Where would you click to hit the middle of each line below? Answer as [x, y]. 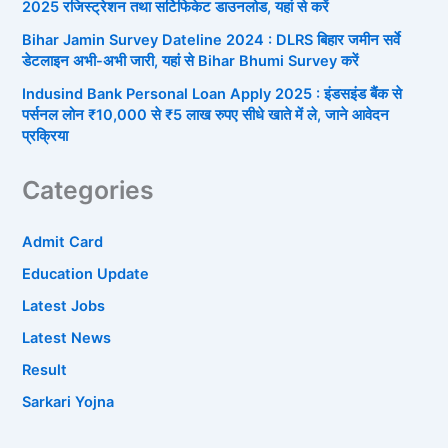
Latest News [67, 337]
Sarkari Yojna [68, 401]
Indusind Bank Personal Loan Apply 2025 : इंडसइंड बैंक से [212, 94]
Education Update [86, 273]
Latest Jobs [64, 305]
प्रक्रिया [45, 136]
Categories [88, 189]
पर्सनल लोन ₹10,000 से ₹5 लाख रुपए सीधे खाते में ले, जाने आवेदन [206, 115]
